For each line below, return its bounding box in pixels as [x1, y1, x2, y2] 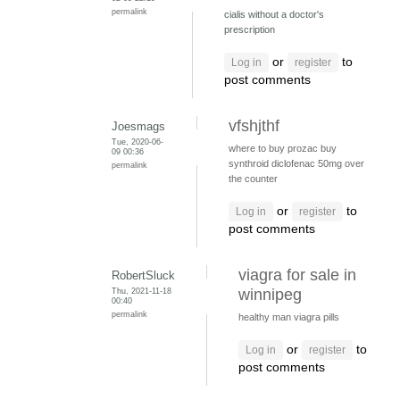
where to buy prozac [229, 143, 318, 154]
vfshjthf [229, 117, 279, 136]
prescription [224, 24, 275, 36]
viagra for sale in [238, 266, 356, 285]
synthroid [229, 158, 269, 170]
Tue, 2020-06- [112, 137, 163, 147]
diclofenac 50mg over [271, 158, 364, 170]
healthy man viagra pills [238, 312, 339, 323]
